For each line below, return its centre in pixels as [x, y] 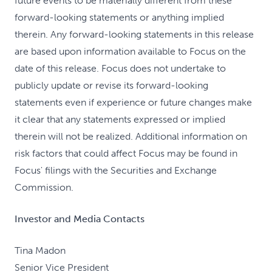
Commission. [44, 187]
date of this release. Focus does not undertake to [120, 68]
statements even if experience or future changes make [133, 102]
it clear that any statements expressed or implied [120, 119]
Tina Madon [40, 250]
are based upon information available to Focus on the [130, 51]
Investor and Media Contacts [80, 219]
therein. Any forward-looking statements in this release [134, 34]
